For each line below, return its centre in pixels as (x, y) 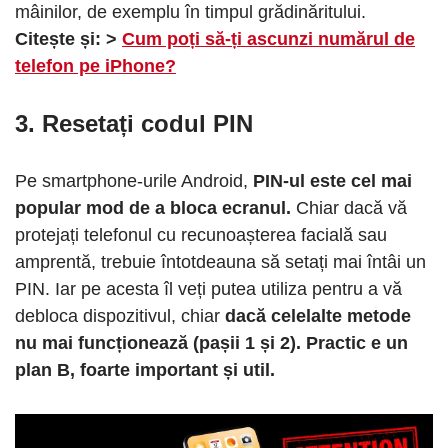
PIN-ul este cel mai (330, 180)
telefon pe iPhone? (95, 65)
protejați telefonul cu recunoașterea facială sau (201, 234)
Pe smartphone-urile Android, (131, 180)
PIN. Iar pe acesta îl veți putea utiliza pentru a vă (208, 288)
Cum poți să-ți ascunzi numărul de (268, 38)
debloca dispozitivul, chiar (120, 315)
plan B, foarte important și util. (145, 369)
